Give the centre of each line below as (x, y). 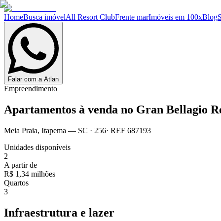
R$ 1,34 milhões (30, 174)
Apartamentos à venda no (70, 109)
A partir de (20, 165)
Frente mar (132, 17)
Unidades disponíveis (37, 147)
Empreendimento (31, 89)
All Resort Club (90, 17)
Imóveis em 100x (175, 17)
